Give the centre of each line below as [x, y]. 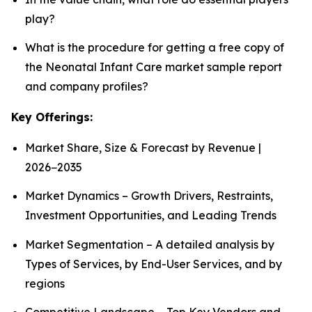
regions [45, 283]
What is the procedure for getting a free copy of [155, 47]
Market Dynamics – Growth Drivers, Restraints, [149, 196]
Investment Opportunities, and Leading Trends [151, 216]
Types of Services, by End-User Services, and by [154, 264]
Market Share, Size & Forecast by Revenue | [143, 147]
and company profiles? [87, 86]
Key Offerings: [52, 117]
